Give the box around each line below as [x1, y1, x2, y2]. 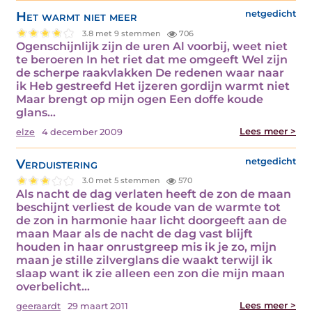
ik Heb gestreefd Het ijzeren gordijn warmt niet [16, 79, 290, 93]
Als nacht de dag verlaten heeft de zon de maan [16, 187, 291, 201]
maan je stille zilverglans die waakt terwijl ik [16, 253, 272, 267]
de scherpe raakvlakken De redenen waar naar [16, 66, 284, 79]
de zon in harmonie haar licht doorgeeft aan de [16, 213, 287, 227]
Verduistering [16, 156, 97, 172]
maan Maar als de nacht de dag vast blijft [16, 226, 253, 240]
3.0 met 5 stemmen [82, 175, 163, 186]
